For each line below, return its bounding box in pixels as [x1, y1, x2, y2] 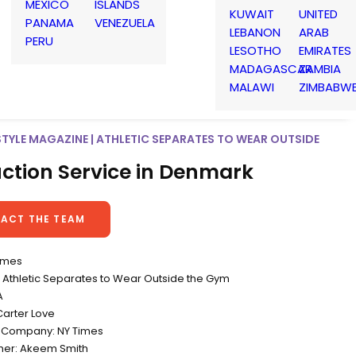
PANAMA [25, 14, 74, 31]
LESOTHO [230, 41, 281, 59]
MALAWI [230, 78, 274, 95]
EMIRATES [299, 41, 351, 59]
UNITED [299, 5, 338, 22]
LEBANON [230, 23, 281, 41]
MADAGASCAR [230, 60, 312, 77]
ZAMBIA [299, 60, 341, 77]
